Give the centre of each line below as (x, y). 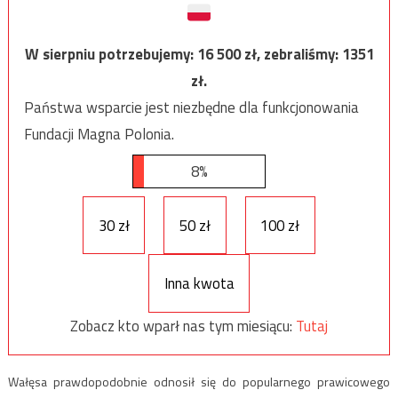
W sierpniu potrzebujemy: (111, 55)
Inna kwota (199, 284)
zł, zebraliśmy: (293, 55)
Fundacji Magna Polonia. (99, 135)
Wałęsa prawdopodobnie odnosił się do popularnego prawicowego (199, 381)
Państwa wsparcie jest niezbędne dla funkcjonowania (191, 108)
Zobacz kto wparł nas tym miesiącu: (183, 326)
